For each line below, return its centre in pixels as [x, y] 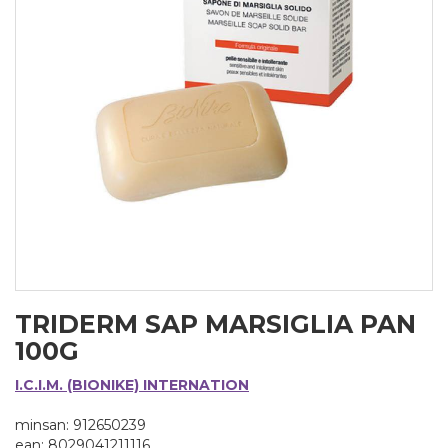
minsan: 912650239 [80, 425]
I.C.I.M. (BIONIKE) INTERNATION [132, 385]
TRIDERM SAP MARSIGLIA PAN [215, 324]
